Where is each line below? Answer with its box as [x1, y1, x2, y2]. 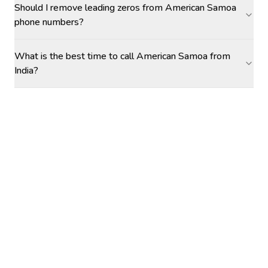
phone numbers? [14, 16, 84, 29]
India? [14, 64, 38, 77]
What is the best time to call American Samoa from [14, 50, 230, 63]
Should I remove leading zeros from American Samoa [14, 1, 236, 14]
